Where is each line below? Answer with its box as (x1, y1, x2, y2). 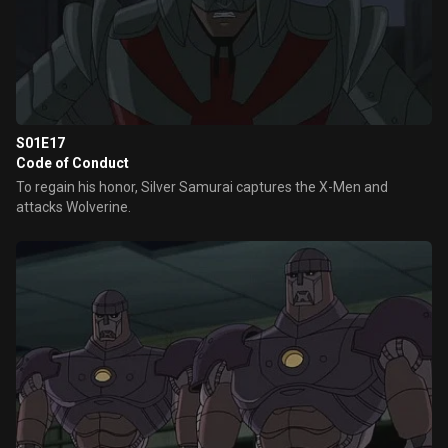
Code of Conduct (16, 155, 129, 171)
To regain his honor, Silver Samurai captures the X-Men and (16, 179, 388, 195)
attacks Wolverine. (16, 199, 131, 215)
